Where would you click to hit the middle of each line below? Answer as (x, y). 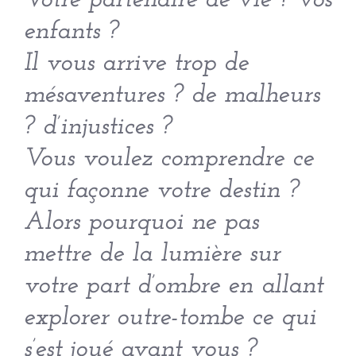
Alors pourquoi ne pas (141, 222)
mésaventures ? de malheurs (172, 95)
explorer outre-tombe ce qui (170, 318)
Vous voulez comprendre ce (169, 159)
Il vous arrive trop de (136, 64)
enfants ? (72, 32)
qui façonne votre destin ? (162, 191)
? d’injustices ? (98, 127)
